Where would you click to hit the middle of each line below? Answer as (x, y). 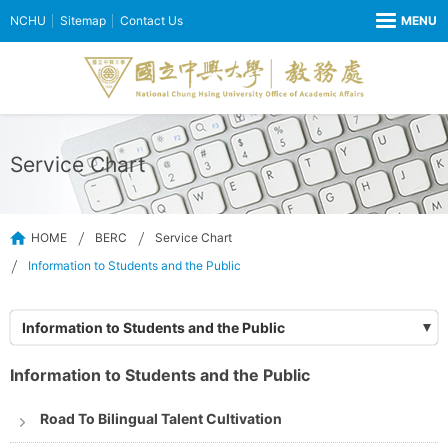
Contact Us (151, 20)
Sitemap (83, 20)
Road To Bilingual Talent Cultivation (161, 419)
